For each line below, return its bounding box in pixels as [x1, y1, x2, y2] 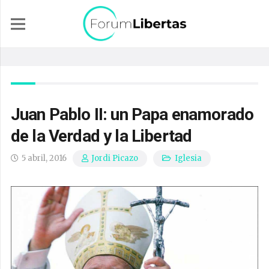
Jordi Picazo [91, 153, 139, 164]
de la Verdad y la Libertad [11, 126, 192, 146]
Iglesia [174, 153, 202, 163]
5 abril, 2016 [22, 153, 67, 163]
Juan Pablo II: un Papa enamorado [11, 104, 254, 124]
